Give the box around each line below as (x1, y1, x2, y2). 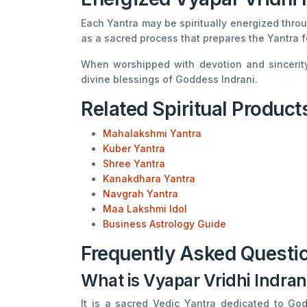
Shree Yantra (103, 157, 165, 169)
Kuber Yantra (103, 142, 165, 154)
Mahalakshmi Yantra (103, 127, 201, 139)
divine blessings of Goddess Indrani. (81, 73, 258, 85)
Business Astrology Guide (103, 217, 226, 230)
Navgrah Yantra (103, 187, 178, 199)
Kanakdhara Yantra (103, 172, 195, 184)
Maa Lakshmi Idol (103, 202, 187, 214)
